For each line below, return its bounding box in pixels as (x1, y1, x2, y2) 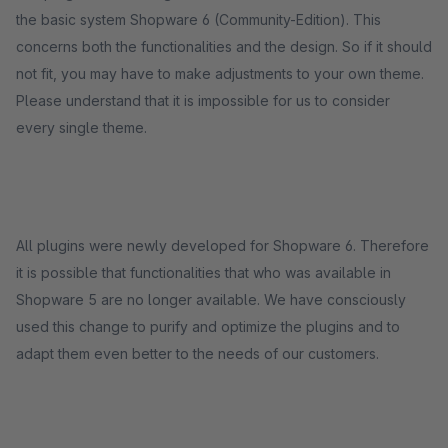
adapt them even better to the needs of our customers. (16, 345, 379, 362)
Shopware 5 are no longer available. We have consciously (16, 291, 406, 308)
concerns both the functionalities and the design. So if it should (16, 38, 432, 55)
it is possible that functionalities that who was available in (16, 264, 391, 281)
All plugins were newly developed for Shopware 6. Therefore (16, 237, 429, 254)
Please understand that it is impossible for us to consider (16, 92, 390, 109)
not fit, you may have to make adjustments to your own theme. (16, 65, 424, 82)
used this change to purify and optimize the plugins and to (16, 318, 400, 335)
